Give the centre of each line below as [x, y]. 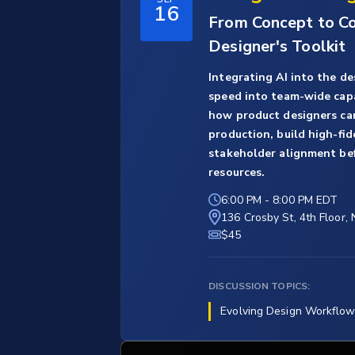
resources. [237, 173]
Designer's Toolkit [277, 47]
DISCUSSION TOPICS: [260, 286]
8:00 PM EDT [305, 200]
